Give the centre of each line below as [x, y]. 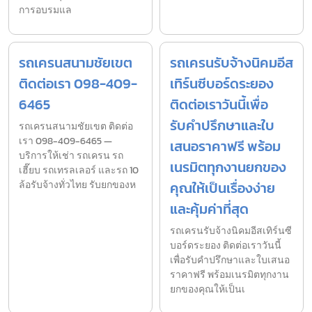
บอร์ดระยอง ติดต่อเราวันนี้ [226, 245]
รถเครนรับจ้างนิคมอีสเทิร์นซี [231, 231]
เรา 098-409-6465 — [65, 141]
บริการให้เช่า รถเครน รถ [71, 155]
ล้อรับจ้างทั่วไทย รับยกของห [77, 185]
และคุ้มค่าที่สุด [209, 209]
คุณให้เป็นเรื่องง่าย [223, 188]
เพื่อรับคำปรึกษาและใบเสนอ [230, 260]
